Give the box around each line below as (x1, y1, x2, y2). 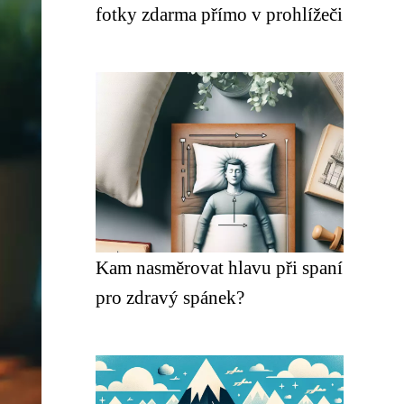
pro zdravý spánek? (96, 287, 244, 308)
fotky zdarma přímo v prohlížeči (96, 4, 343, 24)
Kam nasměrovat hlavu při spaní (96, 257, 343, 278)
